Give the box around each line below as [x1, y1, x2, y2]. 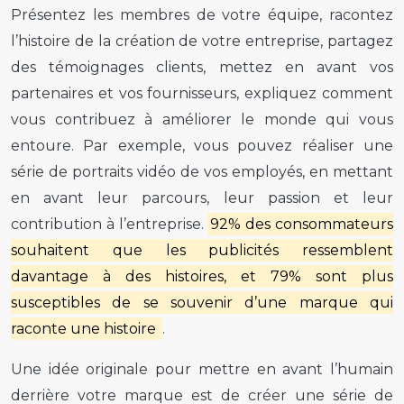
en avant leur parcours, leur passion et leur [11, 188, 393, 207]
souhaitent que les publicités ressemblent [11, 241, 393, 259]
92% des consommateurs [210, 215, 394, 233]
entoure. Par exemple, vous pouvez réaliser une [11, 136, 393, 154]
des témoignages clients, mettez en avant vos [11, 58, 393, 76]
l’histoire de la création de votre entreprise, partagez [11, 32, 393, 50]
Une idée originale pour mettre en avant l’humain [11, 360, 393, 378]
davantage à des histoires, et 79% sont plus [11, 267, 393, 285]
